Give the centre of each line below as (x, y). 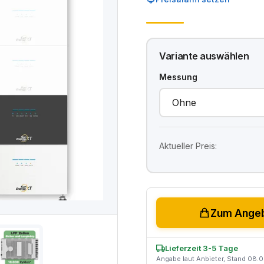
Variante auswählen (204, 56)
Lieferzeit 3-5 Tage (202, 248)
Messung (178, 77)
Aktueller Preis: (188, 146)
